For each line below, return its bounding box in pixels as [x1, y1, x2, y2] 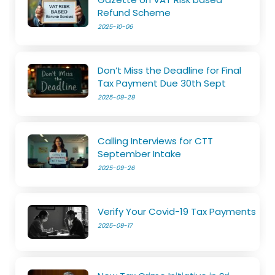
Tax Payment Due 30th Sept [98, 76, 227, 90]
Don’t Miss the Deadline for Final [98, 63, 242, 77]
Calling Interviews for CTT [98, 134, 214, 147]
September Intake [98, 147, 182, 160]
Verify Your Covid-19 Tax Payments [98, 204, 257, 218]
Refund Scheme [98, 6, 171, 19]
